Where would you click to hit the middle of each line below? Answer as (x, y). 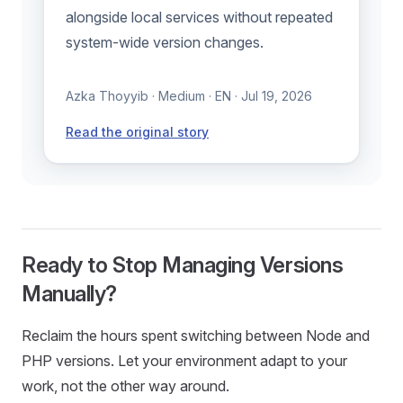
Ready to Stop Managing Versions (183, 265)
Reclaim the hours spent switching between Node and (196, 336)
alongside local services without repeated (199, 18)
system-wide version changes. (165, 43)
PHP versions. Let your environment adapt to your (184, 361)
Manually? (69, 294)
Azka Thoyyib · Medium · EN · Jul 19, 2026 (189, 96)
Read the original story (137, 132)
